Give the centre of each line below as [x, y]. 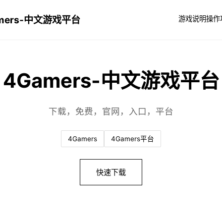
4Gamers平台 [132, 139]
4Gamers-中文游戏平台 [111, 81]
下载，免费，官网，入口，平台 [111, 111]
